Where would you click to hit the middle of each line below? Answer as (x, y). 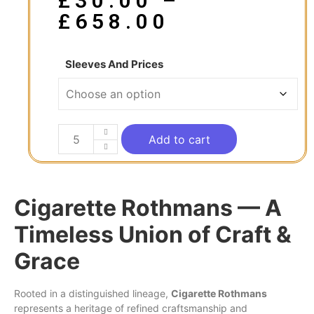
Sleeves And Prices (114, 64)
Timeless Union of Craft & (153, 234)
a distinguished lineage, (114, 293)
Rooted (32, 293)
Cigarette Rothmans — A (148, 207)
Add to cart (179, 139)
